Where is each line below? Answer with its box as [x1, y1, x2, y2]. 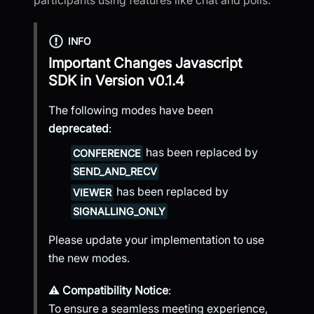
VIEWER [73, 186, 112, 199]
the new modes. [48, 250, 130, 265]
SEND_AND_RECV [73, 165, 158, 178]
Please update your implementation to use [48, 232, 264, 247]
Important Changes [48, 54, 175, 71]
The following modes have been [48, 102, 213, 117]
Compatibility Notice [62, 282, 168, 297]
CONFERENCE [73, 147, 142, 160]
